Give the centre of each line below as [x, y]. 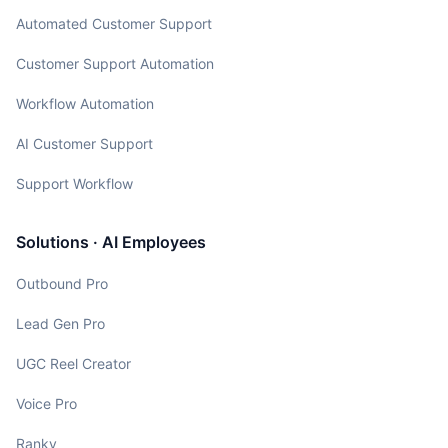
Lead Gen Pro [60, 323]
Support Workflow [74, 183]
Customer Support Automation [115, 63]
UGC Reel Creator [73, 363]
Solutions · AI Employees [111, 241]
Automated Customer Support [114, 23]
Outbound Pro [62, 283]
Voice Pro [46, 403]
